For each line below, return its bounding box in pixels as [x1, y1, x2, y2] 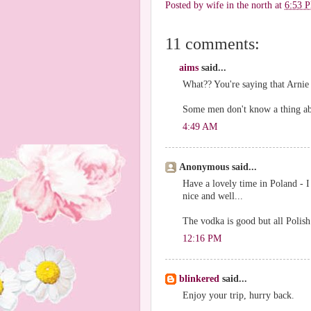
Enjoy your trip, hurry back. [183, 289, 294, 301]
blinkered [179, 274, 219, 284]
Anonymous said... [179, 162, 257, 172]
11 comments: [165, 34, 260, 53]
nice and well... [183, 190, 243, 201]
